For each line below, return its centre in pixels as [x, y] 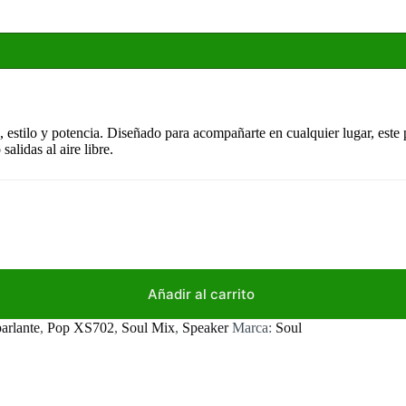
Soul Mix [148, 327]
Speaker [205, 327]
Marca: [254, 327]
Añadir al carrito [201, 294]
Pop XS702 [81, 327]
